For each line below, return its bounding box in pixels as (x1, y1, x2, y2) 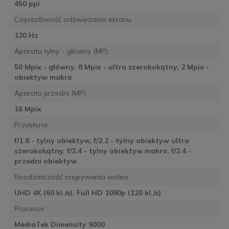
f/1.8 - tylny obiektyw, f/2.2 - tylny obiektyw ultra (14, 135, 189, 145)
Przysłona (14, 120, 48, 129)
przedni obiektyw (14, 156, 77, 166)
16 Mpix (14, 104, 41, 113)
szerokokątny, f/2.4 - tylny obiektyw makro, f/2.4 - (14, 146, 191, 155)
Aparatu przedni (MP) (14, 88, 86, 98)
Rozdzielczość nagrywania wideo (14, 172, 128, 181)
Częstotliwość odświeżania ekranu (14, 14, 131, 24)
